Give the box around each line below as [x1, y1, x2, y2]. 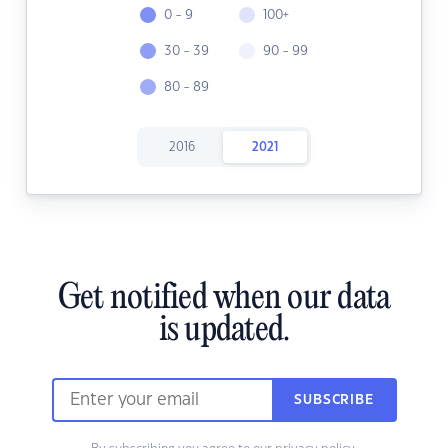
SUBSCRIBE [294, 394, 374, 407]
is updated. [158, 312, 290, 351]
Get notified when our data [57, 280, 391, 319]
